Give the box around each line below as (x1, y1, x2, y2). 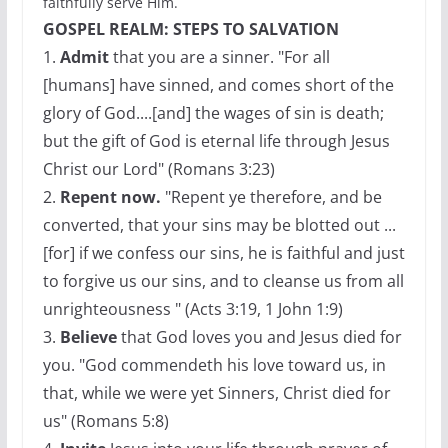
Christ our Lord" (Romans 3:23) (42, 158, 275, 180)
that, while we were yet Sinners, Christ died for (42, 382, 391, 404)
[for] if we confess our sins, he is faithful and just (42, 242, 405, 264)
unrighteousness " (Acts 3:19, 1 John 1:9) (42, 298, 343, 320)
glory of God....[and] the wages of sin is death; (42, 102, 384, 124)
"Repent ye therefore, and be (160, 186, 382, 208)
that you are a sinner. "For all (108, 46, 330, 68)
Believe (59, 326, 117, 348)
